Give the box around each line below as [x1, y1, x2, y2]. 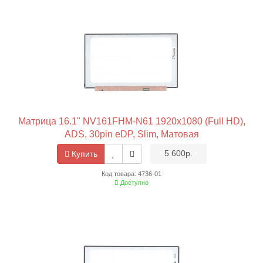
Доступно [119, 179, 149, 187]
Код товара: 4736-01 [102, 170, 161, 178]
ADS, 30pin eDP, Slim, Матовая [64, 129, 199, 139]
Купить [69, 149, 97, 159]
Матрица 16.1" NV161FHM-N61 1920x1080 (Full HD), [18, 116, 245, 126]
